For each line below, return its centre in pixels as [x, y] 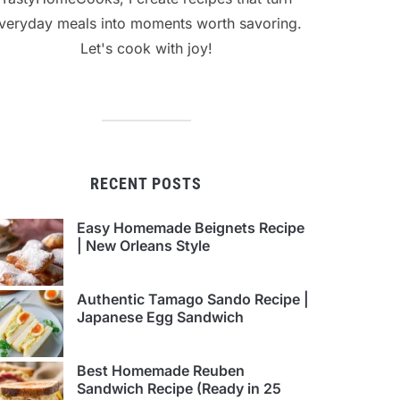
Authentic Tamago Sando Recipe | [193, 300]
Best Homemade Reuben [161, 371]
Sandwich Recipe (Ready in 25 [179, 389]
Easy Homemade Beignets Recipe [191, 228]
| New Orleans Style [143, 246]
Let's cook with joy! [146, 49]
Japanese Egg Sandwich [160, 317]
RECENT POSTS [146, 184]
